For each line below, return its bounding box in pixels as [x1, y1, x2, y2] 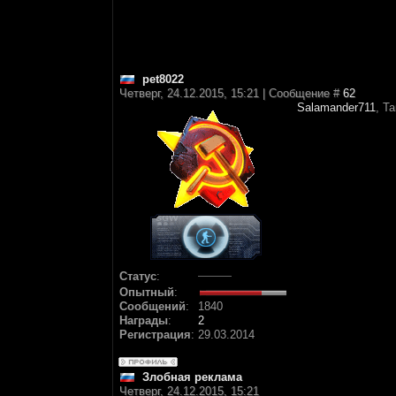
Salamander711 [297, 101, 376, 114]
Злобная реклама [142, 370, 242, 384]
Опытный [119, 286, 174, 299]
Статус [119, 270, 156, 283]
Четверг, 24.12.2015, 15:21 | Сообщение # [119, 87, 343, 100]
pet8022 [142, 72, 184, 86]
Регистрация [119, 328, 191, 341]
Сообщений [119, 300, 186, 313]
